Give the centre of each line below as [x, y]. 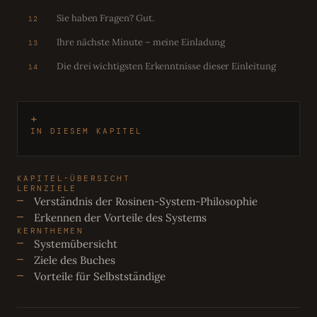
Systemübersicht [76, 243]
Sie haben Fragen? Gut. [105, 18]
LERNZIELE [47, 188]
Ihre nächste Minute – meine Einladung [141, 42]
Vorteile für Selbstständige [100, 276]
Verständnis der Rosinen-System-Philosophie [146, 201]
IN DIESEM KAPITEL [87, 131]
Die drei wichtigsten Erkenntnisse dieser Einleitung [166, 66]
